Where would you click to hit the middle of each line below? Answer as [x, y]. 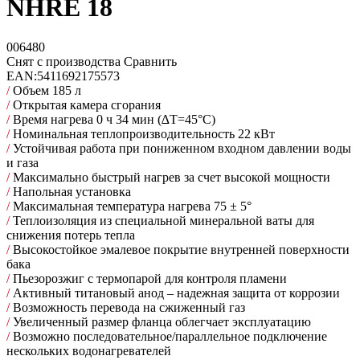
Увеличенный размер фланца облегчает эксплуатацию [160, 321]
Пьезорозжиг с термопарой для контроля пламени [148, 278]
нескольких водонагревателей [89, 350]
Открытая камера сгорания [85, 104]
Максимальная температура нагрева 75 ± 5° [131, 206]
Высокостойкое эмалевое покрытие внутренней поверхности [180, 249]
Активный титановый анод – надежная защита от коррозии [175, 292]
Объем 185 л [45, 90]
